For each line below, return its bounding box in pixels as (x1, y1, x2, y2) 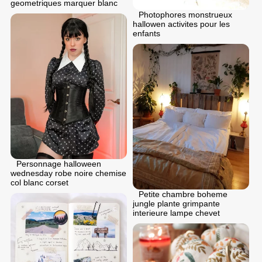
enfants (133, 28, 160, 38)
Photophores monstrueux (139, 9, 232, 19)
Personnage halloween (16, 159, 101, 169)
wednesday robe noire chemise (11, 168, 126, 178)
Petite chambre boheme (139, 189, 227, 199)
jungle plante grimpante (133, 198, 220, 208)
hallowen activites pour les (133, 19, 230, 29)
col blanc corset (11, 178, 68, 188)
